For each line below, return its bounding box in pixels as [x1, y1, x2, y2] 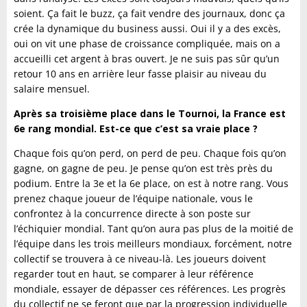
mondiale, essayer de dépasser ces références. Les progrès [14, 282, 286, 296]
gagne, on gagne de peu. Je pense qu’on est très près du [14, 162, 273, 175]
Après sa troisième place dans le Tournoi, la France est [14, 107, 286, 121]
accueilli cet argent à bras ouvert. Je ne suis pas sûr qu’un [14, 52, 280, 66]
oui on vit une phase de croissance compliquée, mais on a [14, 37, 280, 51]
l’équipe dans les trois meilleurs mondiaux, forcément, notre [14, 237, 292, 251]
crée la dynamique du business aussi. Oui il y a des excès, [14, 22, 281, 36]
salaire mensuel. [14, 82, 90, 96]
